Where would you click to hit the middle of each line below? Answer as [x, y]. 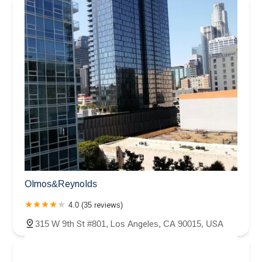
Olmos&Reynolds [61, 184]
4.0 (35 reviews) [96, 205]
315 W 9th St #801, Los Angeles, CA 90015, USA [129, 223]
